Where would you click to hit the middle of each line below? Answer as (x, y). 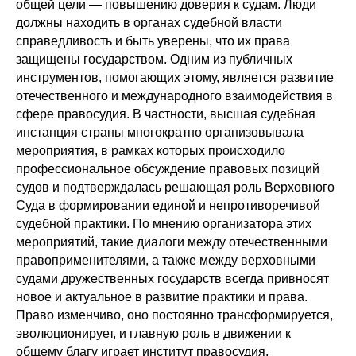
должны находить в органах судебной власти (149, 23)
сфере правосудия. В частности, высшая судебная (166, 114)
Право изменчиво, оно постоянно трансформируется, (174, 315)
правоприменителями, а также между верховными (166, 260)
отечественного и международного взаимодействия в (174, 96)
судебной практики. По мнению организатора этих (164, 224)
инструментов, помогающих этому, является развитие (175, 77)
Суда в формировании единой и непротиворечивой (168, 205)
